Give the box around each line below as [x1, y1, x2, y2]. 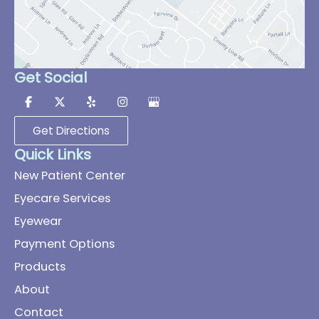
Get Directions [33, 123, 110, 138]
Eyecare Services [14, 190, 110, 206]
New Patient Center [14, 167, 125, 184]
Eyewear [14, 213, 62, 229]
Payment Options [14, 236, 115, 252]
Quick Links [14, 145, 91, 164]
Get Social [14, 68, 87, 88]
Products [14, 258, 66, 275]
